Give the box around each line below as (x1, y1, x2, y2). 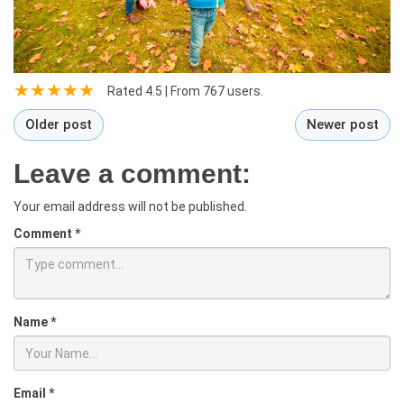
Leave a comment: (14, 159, 251, 189)
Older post (25, 116, 92, 133)
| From (162, 84, 203, 99)
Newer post (307, 116, 379, 133)
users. (225, 84, 263, 99)
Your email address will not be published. (14, 199, 247, 215)
